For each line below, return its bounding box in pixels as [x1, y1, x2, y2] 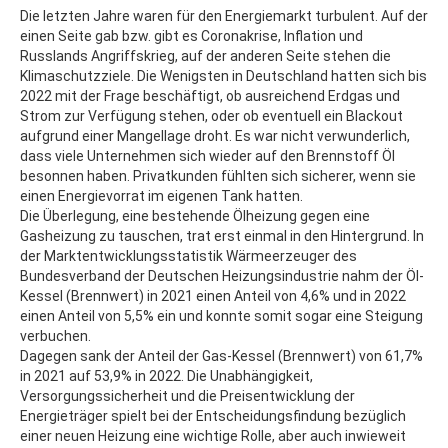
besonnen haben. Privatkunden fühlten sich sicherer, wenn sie [20, 168, 416, 184]
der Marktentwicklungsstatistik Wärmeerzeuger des [20, 248, 357, 264]
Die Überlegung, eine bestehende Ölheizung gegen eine [20, 208, 370, 224]
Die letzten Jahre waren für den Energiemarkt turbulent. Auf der [20, 8, 428, 24]
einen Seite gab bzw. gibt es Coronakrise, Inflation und [20, 28, 363, 44]
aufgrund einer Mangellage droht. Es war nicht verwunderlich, [20, 128, 410, 144]
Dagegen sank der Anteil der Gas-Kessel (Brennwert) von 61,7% [20, 348, 423, 364]
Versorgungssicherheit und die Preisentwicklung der [20, 388, 355, 404]
